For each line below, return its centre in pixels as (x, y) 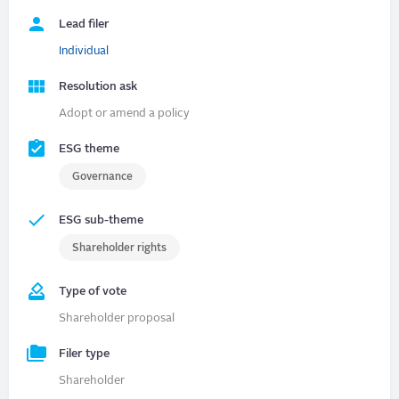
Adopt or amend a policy (125, 113)
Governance (103, 177)
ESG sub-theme (102, 220)
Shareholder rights (120, 248)
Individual (84, 51)
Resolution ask (98, 86)
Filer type (85, 354)
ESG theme (90, 149)
